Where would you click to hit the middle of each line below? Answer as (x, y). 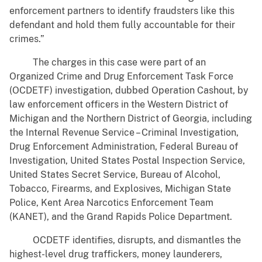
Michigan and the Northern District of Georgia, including (131, 119)
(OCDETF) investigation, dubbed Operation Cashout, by (129, 91)
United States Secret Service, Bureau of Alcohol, (115, 175)
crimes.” (28, 39)
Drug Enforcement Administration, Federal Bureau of (124, 147)
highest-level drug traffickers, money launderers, (116, 254)
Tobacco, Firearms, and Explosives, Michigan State (120, 189)
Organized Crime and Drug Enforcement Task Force (121, 77)
